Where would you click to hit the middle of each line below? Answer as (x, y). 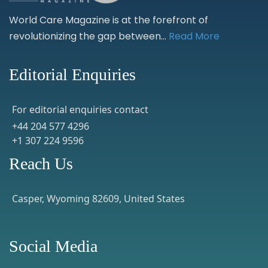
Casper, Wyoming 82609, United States (98, 198)
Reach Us (41, 163)
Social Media (53, 246)
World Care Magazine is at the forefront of (109, 20)
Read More (194, 36)
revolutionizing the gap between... (89, 36)
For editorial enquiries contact (80, 109)
